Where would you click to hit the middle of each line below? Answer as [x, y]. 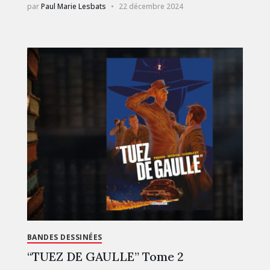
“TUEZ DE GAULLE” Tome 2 [105, 256]
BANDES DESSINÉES [64, 237]
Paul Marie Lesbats [73, 7]
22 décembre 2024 [151, 7]
